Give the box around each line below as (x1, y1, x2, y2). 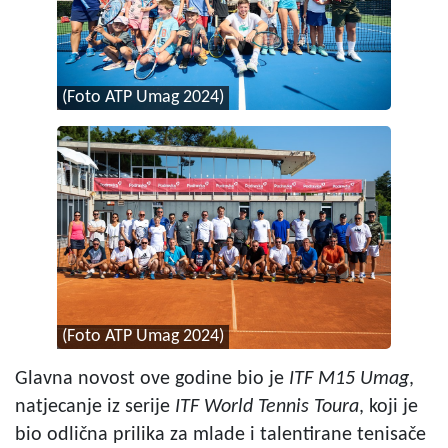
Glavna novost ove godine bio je (15, 368, 289, 389)
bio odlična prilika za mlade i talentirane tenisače (15, 424, 426, 445)
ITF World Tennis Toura (175, 396, 359, 417)
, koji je (359, 396, 418, 417)
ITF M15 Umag (289, 368, 409, 389)
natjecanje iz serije (15, 396, 175, 417)
